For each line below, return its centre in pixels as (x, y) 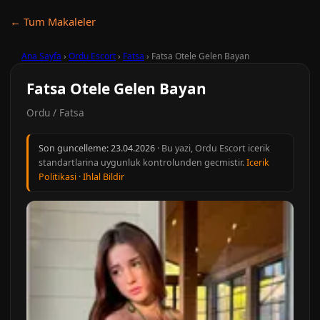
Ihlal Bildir (104, 177)
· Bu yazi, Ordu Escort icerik (212, 148)
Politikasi (57, 177)
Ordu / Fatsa (55, 112)
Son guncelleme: (75, 148)
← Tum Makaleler (53, 21)
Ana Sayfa (41, 56)
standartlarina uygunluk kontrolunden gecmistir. (142, 162)
